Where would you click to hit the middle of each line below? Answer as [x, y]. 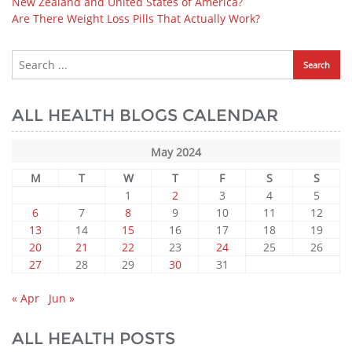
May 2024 [176, 152]
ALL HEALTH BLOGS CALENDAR [145, 115]
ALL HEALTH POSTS [93, 338]
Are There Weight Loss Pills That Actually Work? [136, 18]
